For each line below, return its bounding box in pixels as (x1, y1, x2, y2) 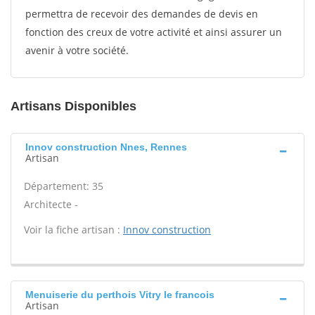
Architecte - (24, 198, 78, 211)
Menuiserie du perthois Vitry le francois (25, 289, 214, 300)
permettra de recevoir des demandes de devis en (25, 7, 258, 20)
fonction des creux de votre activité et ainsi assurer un (25, 25, 282, 39)
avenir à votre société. (25, 44, 129, 57)
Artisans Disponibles (11, 99, 136, 113)
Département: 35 (24, 179, 103, 193)
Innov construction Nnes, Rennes (25, 141, 187, 153)
